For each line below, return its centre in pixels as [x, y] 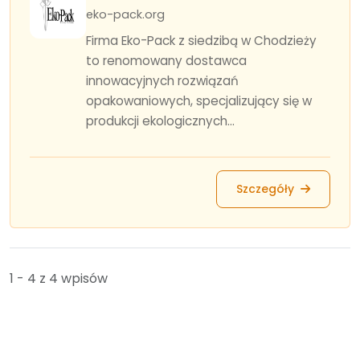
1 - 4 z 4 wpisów [59, 278]
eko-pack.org [125, 14]
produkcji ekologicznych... [160, 121]
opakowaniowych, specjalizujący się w [199, 101]
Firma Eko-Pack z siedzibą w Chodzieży [201, 41]
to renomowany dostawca [166, 61]
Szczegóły [267, 189]
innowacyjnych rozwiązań [162, 81]
